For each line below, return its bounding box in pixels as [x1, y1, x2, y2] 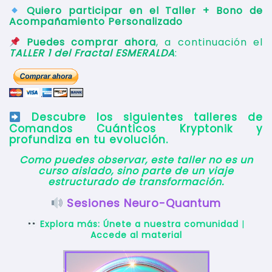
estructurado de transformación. [48, 174, 224, 189]
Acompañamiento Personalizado [9, 15, 183, 29]
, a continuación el [156, 35, 263, 50]
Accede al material [90, 228, 182, 241]
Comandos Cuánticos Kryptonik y [9, 121, 263, 136]
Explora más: [39, 217, 100, 230]
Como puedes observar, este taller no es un [19, 152, 253, 167]
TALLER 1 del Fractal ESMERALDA [9, 46, 175, 61]
